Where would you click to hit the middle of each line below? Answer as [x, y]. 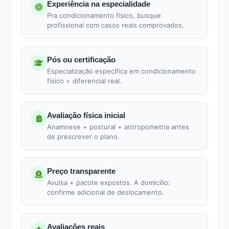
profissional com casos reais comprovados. [116, 25]
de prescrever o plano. [83, 136]
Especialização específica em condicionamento [121, 71]
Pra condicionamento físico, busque [104, 15]
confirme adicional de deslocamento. [106, 192]
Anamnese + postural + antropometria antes [118, 127]
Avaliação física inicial [86, 115]
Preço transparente [81, 171]
